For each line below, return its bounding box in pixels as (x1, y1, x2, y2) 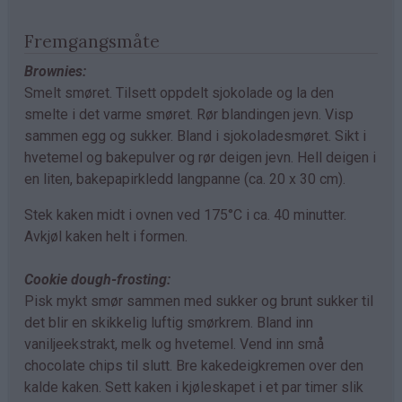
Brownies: (24, 62, 86, 80)
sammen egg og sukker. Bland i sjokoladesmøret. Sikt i (24, 127, 366, 144)
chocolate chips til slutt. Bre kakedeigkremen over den (24, 356, 363, 374)
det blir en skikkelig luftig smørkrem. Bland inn (24, 313, 313, 331)
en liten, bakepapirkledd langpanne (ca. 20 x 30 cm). (24, 170, 345, 188)
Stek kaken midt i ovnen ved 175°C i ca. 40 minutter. (24, 205, 346, 223)
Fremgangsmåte (24, 30, 160, 52)
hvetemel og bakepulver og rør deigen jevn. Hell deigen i (24, 148, 376, 166)
